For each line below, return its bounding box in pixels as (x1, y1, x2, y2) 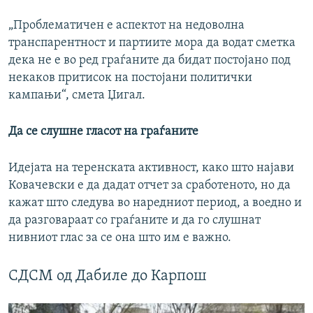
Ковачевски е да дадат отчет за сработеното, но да (8, 179, 291, 193)
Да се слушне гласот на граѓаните (8, 125, 198, 139)
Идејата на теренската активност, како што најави (8, 161, 294, 175)
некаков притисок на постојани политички (8, 71, 252, 85)
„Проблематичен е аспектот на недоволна (8, 19, 245, 33)
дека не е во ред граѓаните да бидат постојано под (8, 54, 291, 68)
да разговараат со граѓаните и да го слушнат (8, 214, 261, 228)
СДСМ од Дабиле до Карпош (8, 268, 207, 285)
